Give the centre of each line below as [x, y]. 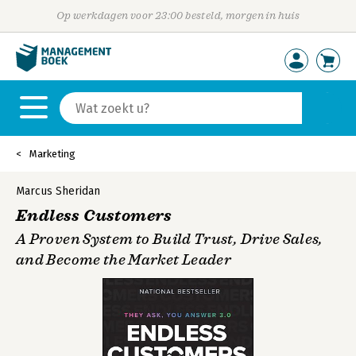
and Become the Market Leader [124, 260]
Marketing [52, 154]
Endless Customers [94, 216]
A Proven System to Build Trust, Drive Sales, [170, 239]
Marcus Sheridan [58, 191]
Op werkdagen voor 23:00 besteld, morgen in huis [178, 15]
